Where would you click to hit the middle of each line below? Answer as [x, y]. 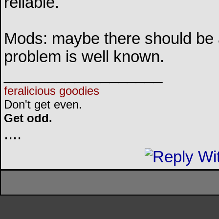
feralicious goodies [52, 91]
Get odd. [28, 118]
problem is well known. [84, 57]
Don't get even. [43, 105]
